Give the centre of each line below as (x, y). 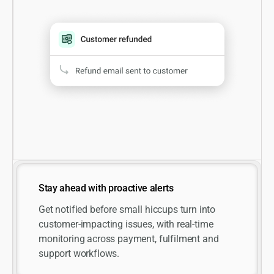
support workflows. (79, 253)
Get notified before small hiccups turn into (127, 209)
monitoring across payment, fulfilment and (129, 239)
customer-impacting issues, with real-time (126, 224)
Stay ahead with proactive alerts (106, 188)
